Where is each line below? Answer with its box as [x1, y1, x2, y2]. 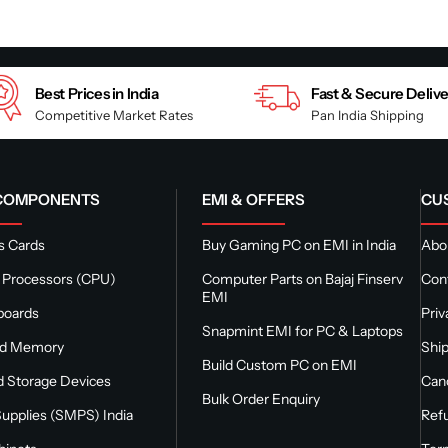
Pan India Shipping [311, 106, 425, 123]
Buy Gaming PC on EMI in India [201, 235, 396, 254]
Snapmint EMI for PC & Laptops [201, 321, 403, 340]
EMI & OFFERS [201, 189, 305, 209]
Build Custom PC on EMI [201, 355, 357, 374]
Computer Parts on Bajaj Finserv [201, 269, 403, 288]
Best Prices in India [34, 83, 159, 103]
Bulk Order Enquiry [201, 389, 320, 408]
